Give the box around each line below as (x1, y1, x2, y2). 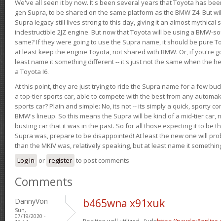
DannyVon (15, 196, 48, 206)
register (49, 155, 72, 165)
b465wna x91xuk (83, 196, 165, 210)
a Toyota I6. (15, 67, 49, 76)
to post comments (74, 155, 129, 165)
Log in (17, 155, 35, 165)
